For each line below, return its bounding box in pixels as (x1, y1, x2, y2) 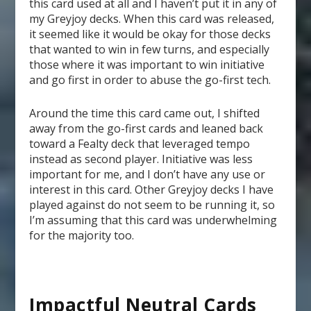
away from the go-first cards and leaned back (29, 120, 264, 136)
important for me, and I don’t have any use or (29, 166, 266, 182)
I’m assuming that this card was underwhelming (29, 212, 278, 228)
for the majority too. (29, 227, 135, 243)
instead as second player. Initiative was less (29, 151, 253, 167)
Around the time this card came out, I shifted (29, 105, 260, 121)
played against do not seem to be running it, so (29, 196, 276, 212)
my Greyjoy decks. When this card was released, (29, 11, 275, 27)
